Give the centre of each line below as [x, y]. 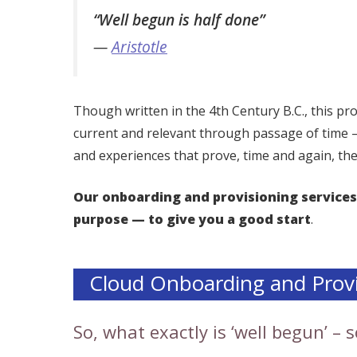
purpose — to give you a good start [192, 219]
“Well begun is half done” [179, 20]
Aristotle [139, 47]
